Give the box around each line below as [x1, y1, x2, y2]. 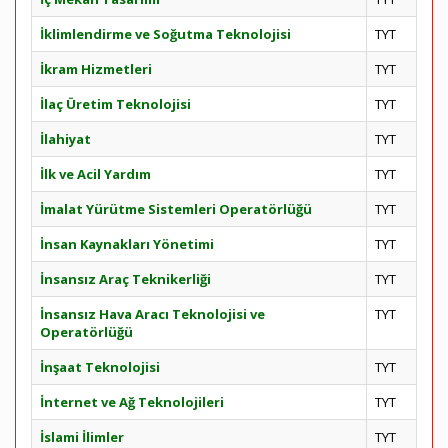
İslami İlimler [40, 428, 124, 446]
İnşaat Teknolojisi [40, 358, 160, 376]
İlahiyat [40, 130, 91, 148]
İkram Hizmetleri [40, 60, 152, 78]
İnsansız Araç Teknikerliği [40, 270, 211, 288]
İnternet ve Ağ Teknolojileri [40, 393, 224, 411]
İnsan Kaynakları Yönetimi [40, 235, 214, 253]
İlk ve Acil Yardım [40, 165, 151, 183]
